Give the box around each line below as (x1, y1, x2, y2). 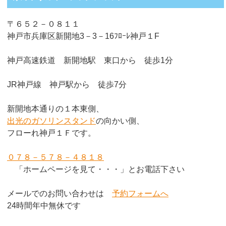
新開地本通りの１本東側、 (7, 104, 104, 113)
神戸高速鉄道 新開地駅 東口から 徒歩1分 (7, 56, 173, 65)
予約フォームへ (112, 189, 168, 198)
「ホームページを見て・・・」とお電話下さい (7, 165, 185, 174)
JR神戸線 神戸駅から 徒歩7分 (7, 80, 127, 89)
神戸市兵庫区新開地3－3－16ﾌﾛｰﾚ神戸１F (7, 32, 159, 40)
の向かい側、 (96, 117, 144, 125)
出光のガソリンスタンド (7, 117, 96, 125)
